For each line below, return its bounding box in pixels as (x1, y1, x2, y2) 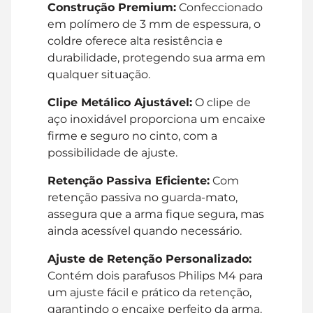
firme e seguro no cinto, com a (48, 129, 217, 143)
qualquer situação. (48, 67, 150, 81)
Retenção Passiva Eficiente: (48, 173, 210, 187)
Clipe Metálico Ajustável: (48, 95, 192, 109)
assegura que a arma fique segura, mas (48, 207, 264, 221)
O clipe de (192, 95, 251, 109)
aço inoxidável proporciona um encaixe (48, 112, 265, 126)
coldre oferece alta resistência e (48, 34, 223, 48)
